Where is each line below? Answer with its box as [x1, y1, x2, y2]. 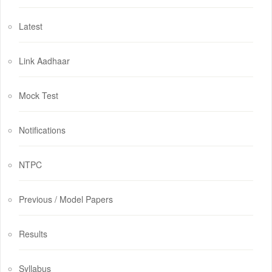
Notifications [19, 124, 66, 136]
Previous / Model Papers [19, 193, 113, 205]
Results [19, 228, 47, 240]
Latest [19, 20, 42, 32]
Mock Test [19, 89, 58, 101]
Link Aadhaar [19, 55, 70, 67]
